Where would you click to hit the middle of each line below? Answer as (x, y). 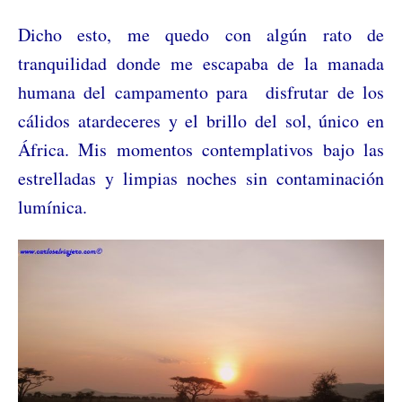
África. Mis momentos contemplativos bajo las (201, 150)
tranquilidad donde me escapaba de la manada (201, 64)
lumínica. (52, 207)
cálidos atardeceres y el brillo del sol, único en (201, 121)
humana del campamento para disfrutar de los (201, 92)
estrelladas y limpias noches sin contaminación (201, 179)
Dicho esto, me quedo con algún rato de (201, 35)
